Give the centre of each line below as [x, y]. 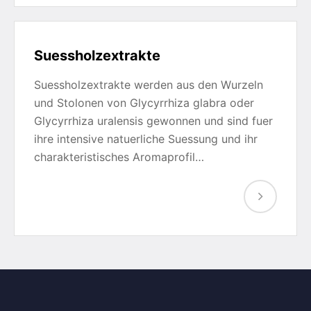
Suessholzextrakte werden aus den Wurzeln [149, 85]
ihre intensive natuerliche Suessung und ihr [146, 139]
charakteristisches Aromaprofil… [119, 157]
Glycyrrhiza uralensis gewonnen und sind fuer [153, 121]
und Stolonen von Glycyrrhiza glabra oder [144, 103]
